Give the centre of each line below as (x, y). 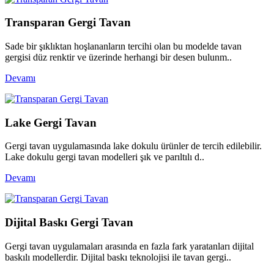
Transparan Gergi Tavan (68, 23)
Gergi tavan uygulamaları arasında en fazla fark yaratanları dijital (129, 246)
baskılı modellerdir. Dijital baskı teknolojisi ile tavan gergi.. (118, 257)
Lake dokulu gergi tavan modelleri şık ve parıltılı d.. (105, 157)
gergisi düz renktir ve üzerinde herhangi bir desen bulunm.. (118, 57)
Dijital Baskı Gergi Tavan (69, 223)
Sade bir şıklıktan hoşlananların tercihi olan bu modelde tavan (123, 46)
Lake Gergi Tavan (51, 122)
